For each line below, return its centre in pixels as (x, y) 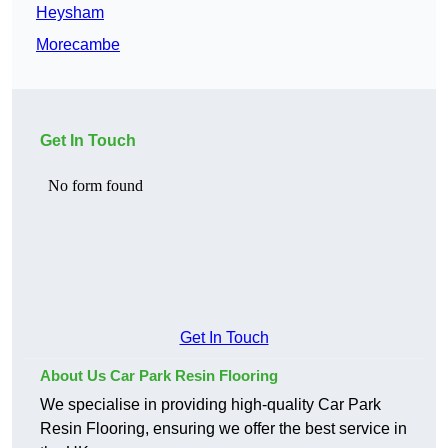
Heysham (70, 13)
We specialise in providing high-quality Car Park (210, 405)
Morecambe (78, 45)
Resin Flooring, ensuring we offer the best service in (223, 429)
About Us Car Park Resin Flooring (159, 376)
